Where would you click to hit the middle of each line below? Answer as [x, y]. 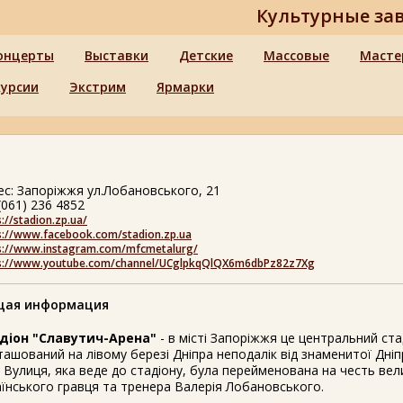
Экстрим [98, 87]
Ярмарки [185, 87]
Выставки [116, 55]
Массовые [296, 55]
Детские [206, 55]
